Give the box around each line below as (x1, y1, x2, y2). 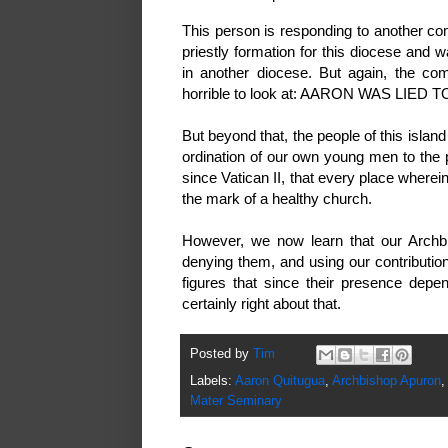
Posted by (190, 347, 253, 362)
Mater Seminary (190, 394, 282, 409)
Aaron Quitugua (235, 374, 325, 389)
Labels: (190, 374, 235, 389)
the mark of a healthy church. (182, 189, 376, 207)
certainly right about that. (182, 294, 345, 312)
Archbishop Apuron (332, 374, 441, 389)
